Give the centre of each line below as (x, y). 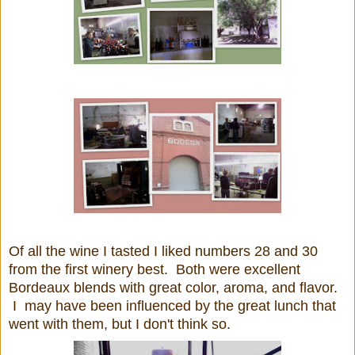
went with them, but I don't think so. (120, 324)
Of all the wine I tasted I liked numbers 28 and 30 (163, 251)
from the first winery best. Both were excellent (155, 269)
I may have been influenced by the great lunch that (172, 305)
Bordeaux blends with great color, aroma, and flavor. (173, 287)
